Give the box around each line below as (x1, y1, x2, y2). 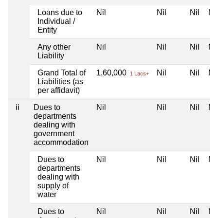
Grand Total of (37, 68, 86, 77)
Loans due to (37, 8, 82, 17)
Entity (37, 25, 57, 34)
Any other (37, 42, 71, 51)
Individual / (37, 17, 75, 25)
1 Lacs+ (128, 70, 149, 76)
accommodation (34, 138, 89, 146)
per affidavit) (37, 86, 80, 94)
